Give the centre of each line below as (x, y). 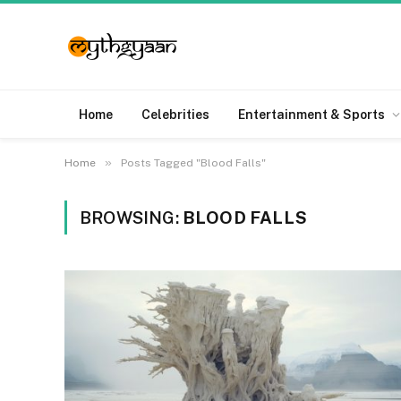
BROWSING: (131, 218)
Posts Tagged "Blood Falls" (193, 163)
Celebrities (175, 114)
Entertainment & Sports (311, 114)
